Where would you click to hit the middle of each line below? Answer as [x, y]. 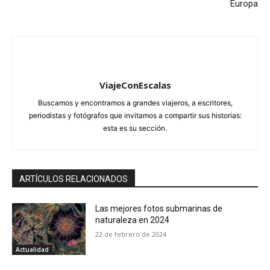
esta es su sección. [135, 128]
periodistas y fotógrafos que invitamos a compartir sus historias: [135, 116]
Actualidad [32, 250]
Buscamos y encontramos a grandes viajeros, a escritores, [135, 103]
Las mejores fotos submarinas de [159, 209]
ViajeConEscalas [135, 85]
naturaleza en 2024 [133, 220]
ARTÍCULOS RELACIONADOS [74, 179]
